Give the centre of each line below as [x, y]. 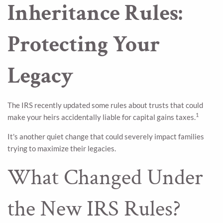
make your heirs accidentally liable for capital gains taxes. [102, 117]
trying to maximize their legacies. [62, 148]
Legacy [40, 76]
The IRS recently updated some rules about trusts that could [105, 105]
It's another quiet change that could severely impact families [106, 136]
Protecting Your [84, 44]
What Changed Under [105, 177]
